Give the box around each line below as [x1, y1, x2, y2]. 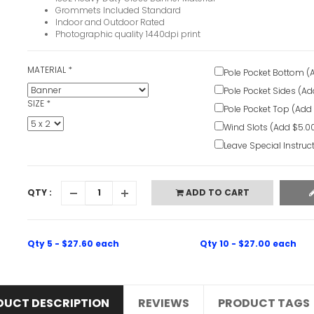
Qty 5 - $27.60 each [27, 238, 119, 250]
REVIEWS [138, 295, 189, 312]
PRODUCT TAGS [218, 295, 310, 312]
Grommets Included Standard [55, 4, 181, 17]
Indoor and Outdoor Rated [55, 16, 165, 29]
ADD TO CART [183, 186, 250, 199]
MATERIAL [27, 64, 68, 76]
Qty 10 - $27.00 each [200, 238, 296, 250]
